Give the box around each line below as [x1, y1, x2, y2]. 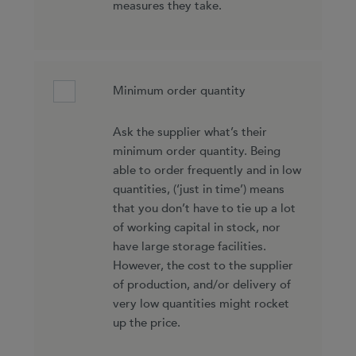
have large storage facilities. [112, 238, 266, 255]
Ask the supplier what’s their [112, 123, 267, 141]
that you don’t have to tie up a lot [112, 199, 296, 217]
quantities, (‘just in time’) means [112, 180, 284, 198]
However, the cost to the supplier [112, 257, 293, 274]
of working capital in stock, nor [112, 219, 281, 236]
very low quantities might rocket [112, 295, 289, 312]
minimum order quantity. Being [112, 142, 281, 160]
